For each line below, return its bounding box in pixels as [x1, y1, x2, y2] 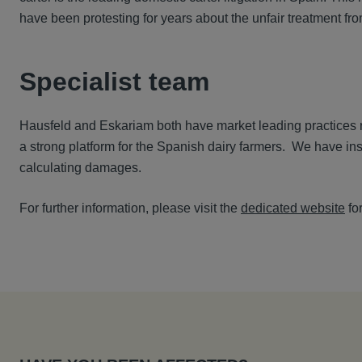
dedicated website [241, 201, 345, 215]
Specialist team [19, 67, 209, 96]
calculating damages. [19, 161, 141, 175]
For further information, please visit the [19, 201, 241, 215]
